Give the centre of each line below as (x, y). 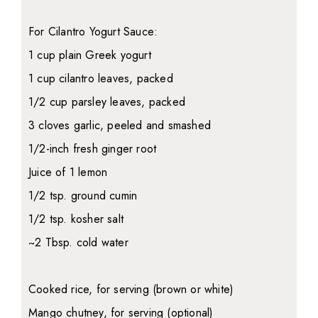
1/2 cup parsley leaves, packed (107, 102)
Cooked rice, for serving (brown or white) (131, 289)
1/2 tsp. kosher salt (76, 219)
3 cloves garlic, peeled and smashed (120, 125)
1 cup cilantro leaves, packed (101, 78)
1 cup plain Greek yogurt (90, 55)
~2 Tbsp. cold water (78, 242)
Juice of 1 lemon (68, 172)
